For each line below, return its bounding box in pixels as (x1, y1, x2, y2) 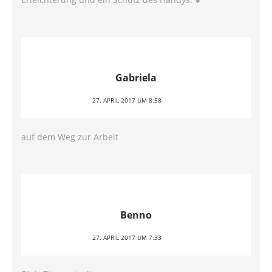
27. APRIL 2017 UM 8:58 (92, 96, 161, 104)
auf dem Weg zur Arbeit (21, 131, 118, 143)
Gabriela (115, 71, 157, 84)
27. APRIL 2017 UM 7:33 (92, 233, 161, 242)
